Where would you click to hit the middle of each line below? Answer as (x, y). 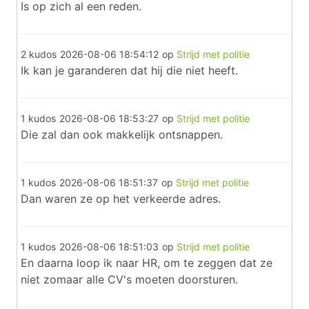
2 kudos (39, 54)
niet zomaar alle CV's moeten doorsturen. (129, 279)
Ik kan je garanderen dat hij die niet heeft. (129, 70)
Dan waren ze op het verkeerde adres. (121, 199)
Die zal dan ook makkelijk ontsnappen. (122, 134)
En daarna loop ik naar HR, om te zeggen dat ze (147, 263)
